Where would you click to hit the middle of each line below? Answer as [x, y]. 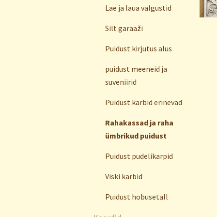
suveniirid [121, 82]
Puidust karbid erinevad [144, 102]
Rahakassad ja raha [139, 123]
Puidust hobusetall [137, 197]
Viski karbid [124, 176]
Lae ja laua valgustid [138, 8]
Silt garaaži [124, 28]
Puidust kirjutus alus [139, 48]
